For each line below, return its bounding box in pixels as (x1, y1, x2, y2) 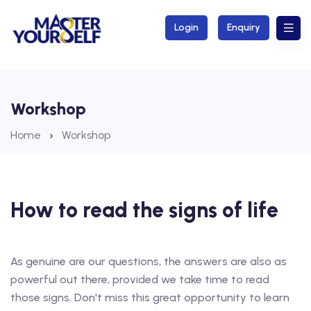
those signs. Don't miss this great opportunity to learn (10, 291, 289, 304)
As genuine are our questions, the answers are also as (10, 255, 287, 268)
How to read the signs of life (10, 197, 278, 223)
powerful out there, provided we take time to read (10, 273, 269, 286)
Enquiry (227, 22, 260, 33)
